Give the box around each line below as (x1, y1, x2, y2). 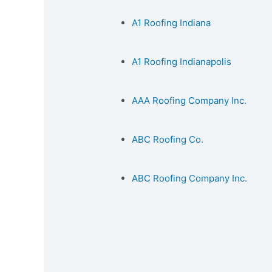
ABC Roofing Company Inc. (132, 172, 248, 184)
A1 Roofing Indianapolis (132, 55, 232, 67)
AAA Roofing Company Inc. (132, 94, 247, 106)
